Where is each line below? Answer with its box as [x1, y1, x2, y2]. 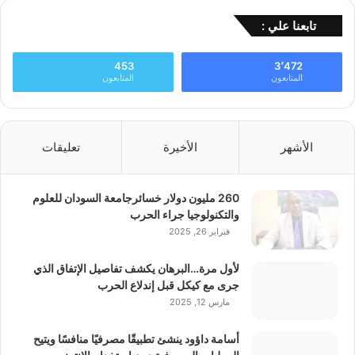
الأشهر [281, 139, 313, 155]
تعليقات [42, 139, 80, 155]
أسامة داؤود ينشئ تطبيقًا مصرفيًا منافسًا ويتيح [33, 332, 239, 346]
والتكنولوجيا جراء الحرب [130, 208, 239, 222]
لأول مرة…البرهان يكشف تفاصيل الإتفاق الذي [33, 261, 239, 276]
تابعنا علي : [261, 18, 316, 34]
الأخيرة [163, 139, 197, 155]
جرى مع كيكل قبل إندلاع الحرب [97, 278, 239, 292]
